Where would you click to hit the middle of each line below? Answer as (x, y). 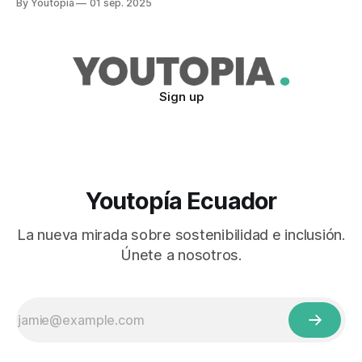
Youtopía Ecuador (181, 201)
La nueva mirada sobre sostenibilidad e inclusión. (181, 235)
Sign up (181, 97)
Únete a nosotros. (181, 255)
